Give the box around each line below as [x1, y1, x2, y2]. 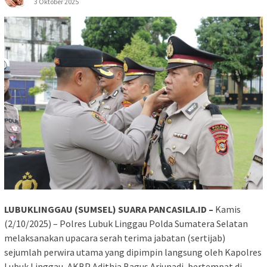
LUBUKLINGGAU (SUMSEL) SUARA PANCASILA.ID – [4, 203, 213, 215]
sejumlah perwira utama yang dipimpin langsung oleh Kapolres [4, 246, 262, 258]
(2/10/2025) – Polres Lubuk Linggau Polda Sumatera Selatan [4, 217, 248, 229]
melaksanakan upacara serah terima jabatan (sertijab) [4, 231, 225, 244]
